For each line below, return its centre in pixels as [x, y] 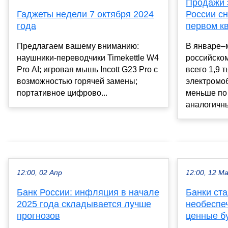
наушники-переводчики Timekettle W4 [88, 58]
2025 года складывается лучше [84, 204]
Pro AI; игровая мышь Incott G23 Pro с [87, 70]
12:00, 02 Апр [39, 173]
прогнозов [38, 216]
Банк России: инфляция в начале [88, 192]
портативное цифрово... [62, 93]
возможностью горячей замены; [77, 81]
